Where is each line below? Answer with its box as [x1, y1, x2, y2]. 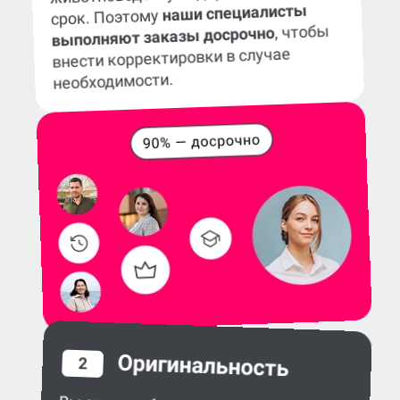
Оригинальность [117, 349, 290, 382]
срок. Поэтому [50, 5, 163, 29]
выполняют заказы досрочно [51, 23, 275, 51]
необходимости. [52, 70, 174, 94]
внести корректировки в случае [52, 44, 291, 72]
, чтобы [274, 21, 329, 43]
